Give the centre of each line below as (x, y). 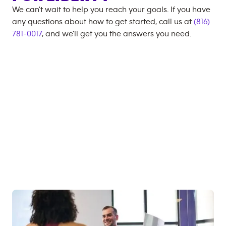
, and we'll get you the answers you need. (117, 34)
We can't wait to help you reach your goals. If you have (111, 10)
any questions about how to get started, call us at (103, 22)
